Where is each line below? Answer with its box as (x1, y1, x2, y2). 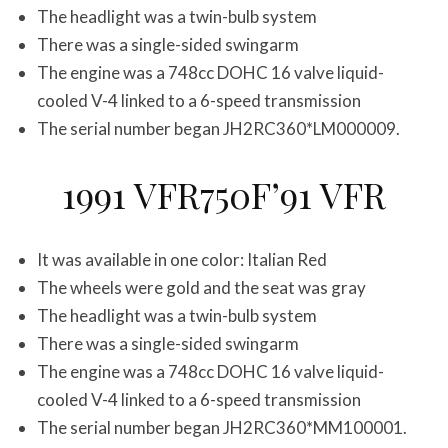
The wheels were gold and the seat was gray (37, 277, 366, 298)
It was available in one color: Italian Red (37, 249, 327, 270)
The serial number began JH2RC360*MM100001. (37, 417, 407, 438)
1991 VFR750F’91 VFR (62, 170, 386, 218)
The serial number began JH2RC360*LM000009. (37, 118, 400, 139)
